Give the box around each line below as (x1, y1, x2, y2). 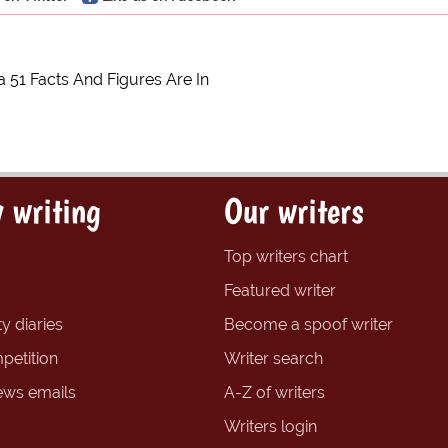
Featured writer (224, 281, 336, 301)
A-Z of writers (224, 383, 325, 403)
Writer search (224, 349, 323, 369)
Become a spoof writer (224, 315, 393, 335)
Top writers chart (224, 247, 348, 267)
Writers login (224, 417, 317, 437)
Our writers (224, 189, 363, 233)
